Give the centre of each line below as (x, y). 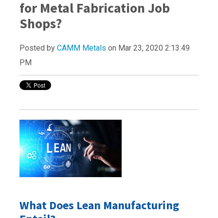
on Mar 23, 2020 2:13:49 (148, 48)
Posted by (38, 48)
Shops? (41, 24)
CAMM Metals (82, 48)
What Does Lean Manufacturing (99, 205)
